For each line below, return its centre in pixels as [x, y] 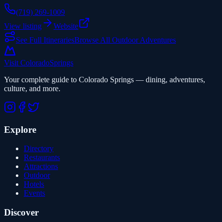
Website [66, 26]
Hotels [34, 184]
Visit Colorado [27, 62]
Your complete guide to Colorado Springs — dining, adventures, [105, 79]
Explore [20, 129]
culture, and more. [32, 88]
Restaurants [42, 158]
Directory [39, 149]
